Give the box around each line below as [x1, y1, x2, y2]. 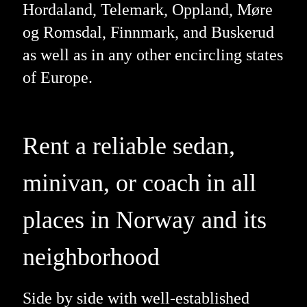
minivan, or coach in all [22, 169, 256, 197]
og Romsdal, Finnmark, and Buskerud [22, 23, 274, 42]
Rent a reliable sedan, [22, 132, 235, 160]
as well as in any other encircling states [22, 46, 283, 64]
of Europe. [22, 69, 93, 87]
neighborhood [22, 243, 160, 271]
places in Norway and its [22, 206, 267, 234]
